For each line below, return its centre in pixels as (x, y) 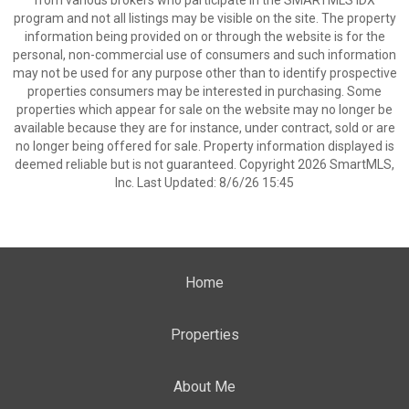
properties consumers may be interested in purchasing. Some (204, 91)
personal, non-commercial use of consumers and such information (204, 55)
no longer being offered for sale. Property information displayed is (204, 146)
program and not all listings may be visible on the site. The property (204, 18)
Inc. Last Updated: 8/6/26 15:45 (204, 183)
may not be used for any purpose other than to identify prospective (204, 73)
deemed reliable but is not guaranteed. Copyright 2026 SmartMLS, (204, 164)
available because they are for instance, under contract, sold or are (204, 128)
